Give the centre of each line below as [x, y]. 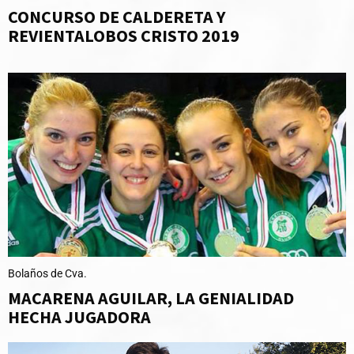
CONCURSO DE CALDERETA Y [117, 16]
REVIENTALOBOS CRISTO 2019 [124, 35]
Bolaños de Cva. [47, 273]
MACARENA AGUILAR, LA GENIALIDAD [151, 298]
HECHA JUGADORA [79, 316]
